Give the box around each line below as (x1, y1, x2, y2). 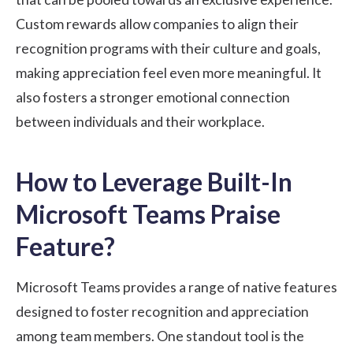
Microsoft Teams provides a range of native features (16, 279, 337, 296)
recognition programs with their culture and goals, (16, 40, 321, 58)
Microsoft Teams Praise (16, 199, 281, 230)
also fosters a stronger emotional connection (16, 89, 290, 106)
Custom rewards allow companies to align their (16, 16, 299, 33)
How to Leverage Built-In (16, 166, 292, 198)
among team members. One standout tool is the (16, 328, 304, 345)
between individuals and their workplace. (16, 113, 265, 131)
